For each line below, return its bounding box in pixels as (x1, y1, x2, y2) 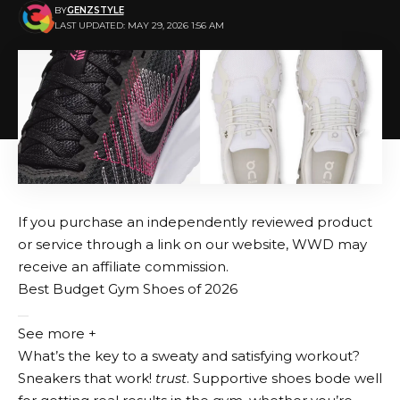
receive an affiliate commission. (18, 257, 229, 275)
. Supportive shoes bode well (187, 369, 382, 387)
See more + (18, 324, 96, 342)
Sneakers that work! (18, 369, 155, 387)
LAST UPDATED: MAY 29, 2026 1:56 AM (54, 20, 224, 32)
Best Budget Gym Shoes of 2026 (18, 279, 237, 297)
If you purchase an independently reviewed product (18, 212, 372, 230)
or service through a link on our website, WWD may (18, 235, 367, 253)
